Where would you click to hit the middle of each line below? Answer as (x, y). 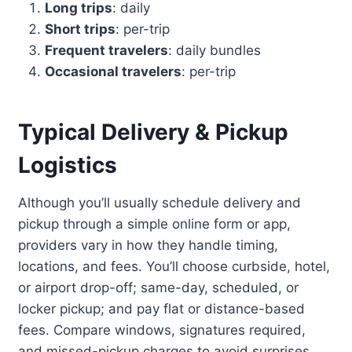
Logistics (68, 165)
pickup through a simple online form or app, (155, 224)
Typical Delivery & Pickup (154, 132)
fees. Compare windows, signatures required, (162, 330)
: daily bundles (215, 51)
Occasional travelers (114, 72)
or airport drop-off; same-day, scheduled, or (159, 288)
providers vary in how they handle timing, (148, 246)
